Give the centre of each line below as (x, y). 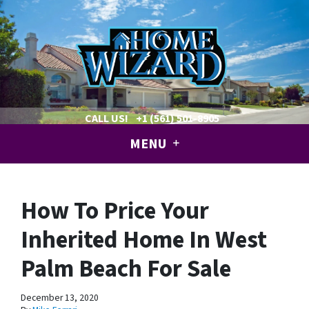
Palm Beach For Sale (126, 269)
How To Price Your (115, 211)
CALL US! (106, 119)
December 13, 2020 (60, 298)
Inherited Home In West (144, 240)
